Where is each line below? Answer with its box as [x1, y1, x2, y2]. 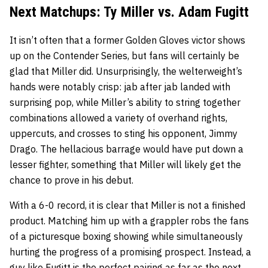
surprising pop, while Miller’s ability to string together [10, 96, 240, 108]
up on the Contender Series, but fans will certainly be [10, 49, 239, 62]
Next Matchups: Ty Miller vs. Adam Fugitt [10, 3, 249, 20]
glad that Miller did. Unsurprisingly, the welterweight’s [10, 65, 242, 77]
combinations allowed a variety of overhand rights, [10, 111, 227, 124]
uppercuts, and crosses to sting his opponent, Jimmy [10, 127, 237, 139]
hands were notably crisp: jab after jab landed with [10, 80, 230, 93]
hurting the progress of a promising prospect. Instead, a [10, 245, 251, 258]
